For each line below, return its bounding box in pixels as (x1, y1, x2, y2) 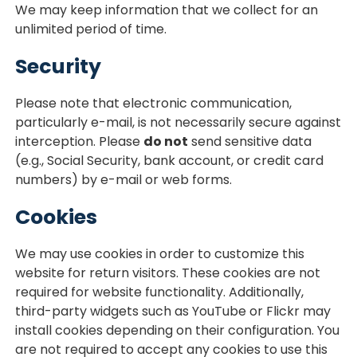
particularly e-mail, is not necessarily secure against (15, 113, 342, 131)
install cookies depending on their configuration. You (15, 321, 340, 339)
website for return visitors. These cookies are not (15, 264, 321, 282)
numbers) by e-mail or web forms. (15, 171, 233, 189)
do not (143, 132, 189, 151)
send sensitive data (188, 132, 312, 151)
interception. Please (15, 132, 144, 151)
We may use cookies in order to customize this (15, 245, 305, 263)
